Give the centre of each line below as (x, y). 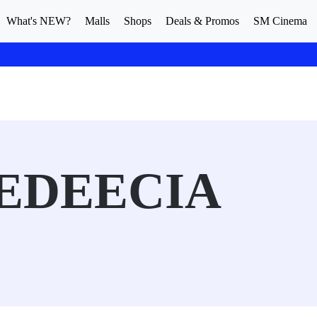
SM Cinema (280, 21)
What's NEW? (39, 21)
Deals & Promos (202, 21)
